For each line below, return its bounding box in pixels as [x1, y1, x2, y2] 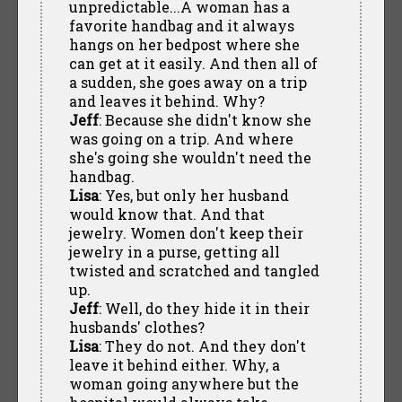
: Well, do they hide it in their [98, 298, 310, 318]
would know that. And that [68, 204, 265, 223]
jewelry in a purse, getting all [68, 241, 280, 261]
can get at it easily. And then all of [68, 53, 318, 73]
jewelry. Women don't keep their [68, 223, 303, 242]
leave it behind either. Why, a [68, 354, 280, 374]
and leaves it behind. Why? [68, 91, 265, 110]
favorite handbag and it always [68, 15, 294, 35]
